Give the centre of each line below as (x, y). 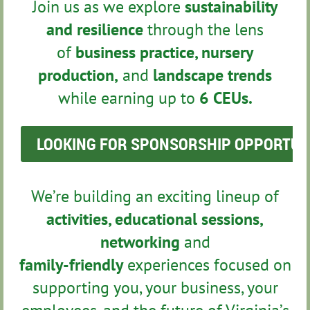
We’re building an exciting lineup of (155, 196)
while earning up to (126, 98)
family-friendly (71, 265)
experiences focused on (207, 265)
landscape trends (212, 75)
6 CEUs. (224, 98)
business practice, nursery (164, 52)
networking (140, 242)
